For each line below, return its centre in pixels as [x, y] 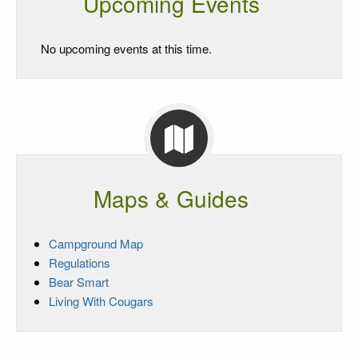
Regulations [80, 263]
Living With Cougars [101, 301]
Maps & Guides [171, 199]
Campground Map [96, 244]
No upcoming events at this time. [126, 49]
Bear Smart [79, 282]
